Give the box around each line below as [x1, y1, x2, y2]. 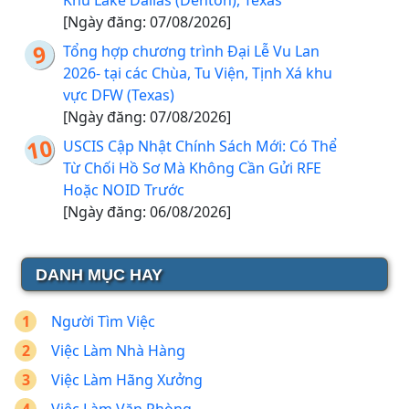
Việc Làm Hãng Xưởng [51, 370, 203, 391]
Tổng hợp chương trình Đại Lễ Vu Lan [63, 41, 320, 62]
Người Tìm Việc [51, 311, 155, 332]
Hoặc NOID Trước [63, 180, 184, 201]
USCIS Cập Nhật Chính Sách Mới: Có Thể [63, 136, 337, 157]
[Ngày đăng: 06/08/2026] [63, 202, 231, 223]
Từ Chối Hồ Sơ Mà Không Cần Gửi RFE [63, 158, 321, 179]
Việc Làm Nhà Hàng [51, 341, 185, 362]
